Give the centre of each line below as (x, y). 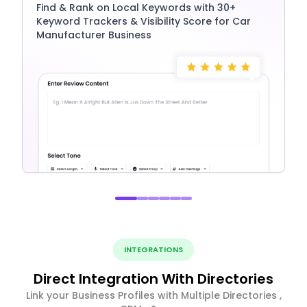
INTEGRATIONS (153, 249)
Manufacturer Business (94, 35)
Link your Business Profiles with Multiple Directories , (153, 295)
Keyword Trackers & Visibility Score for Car (144, 21)
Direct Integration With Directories (153, 279)
